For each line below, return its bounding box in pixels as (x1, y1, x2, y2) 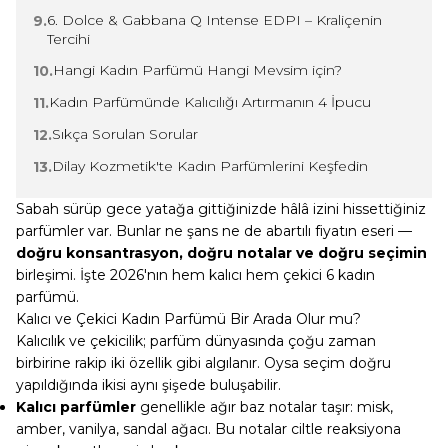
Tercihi (47, 30, 90, 48)
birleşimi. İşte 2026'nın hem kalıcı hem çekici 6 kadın (16, 266, 375, 284)
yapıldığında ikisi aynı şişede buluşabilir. (16, 376, 281, 394)
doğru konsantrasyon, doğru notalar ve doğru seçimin (16, 244, 427, 262)
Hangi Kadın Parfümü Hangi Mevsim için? (53, 61, 342, 79)
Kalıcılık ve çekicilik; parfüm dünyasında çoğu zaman (16, 332, 376, 350)
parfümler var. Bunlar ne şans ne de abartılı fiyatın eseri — (16, 222, 412, 240)
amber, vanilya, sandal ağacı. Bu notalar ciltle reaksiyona (16, 420, 401, 438)
